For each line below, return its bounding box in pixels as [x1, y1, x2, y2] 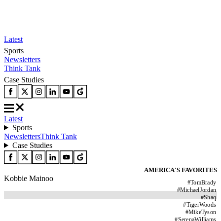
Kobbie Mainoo [4, 174, 53, 183]
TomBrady [190, 179, 216, 186]
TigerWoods [186, 201, 216, 208]
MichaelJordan [180, 186, 216, 193]
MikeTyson [188, 209, 216, 216]
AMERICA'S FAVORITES [144, 166, 217, 174]
